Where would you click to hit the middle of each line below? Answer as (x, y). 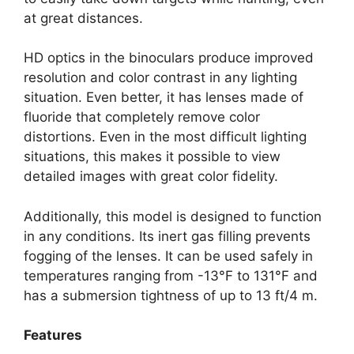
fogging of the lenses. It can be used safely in (168, 256)
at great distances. (83, 18)
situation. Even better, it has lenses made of (164, 98)
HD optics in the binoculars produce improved (169, 58)
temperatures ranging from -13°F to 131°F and (171, 275)
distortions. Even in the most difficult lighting (165, 137)
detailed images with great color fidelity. (151, 177)
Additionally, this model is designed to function (173, 216)
